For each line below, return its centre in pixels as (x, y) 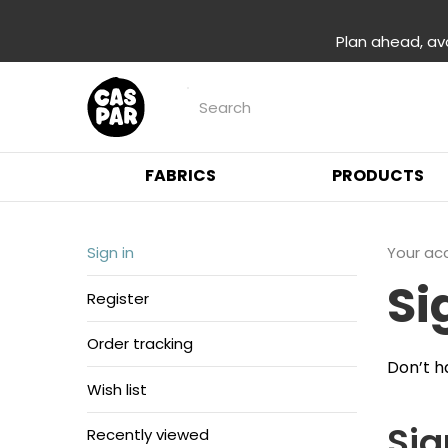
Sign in (110, 252)
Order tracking (140, 343)
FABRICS (180, 175)
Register (118, 298)
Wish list (117, 389)
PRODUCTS (377, 175)
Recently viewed (148, 434)
